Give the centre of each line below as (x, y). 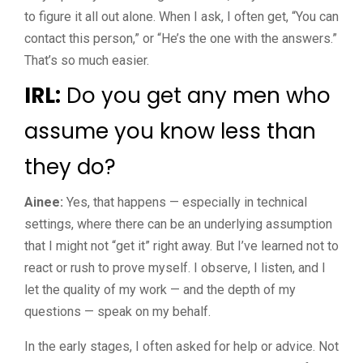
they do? (70, 167)
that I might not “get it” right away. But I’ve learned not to (181, 246)
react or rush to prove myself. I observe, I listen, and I (175, 267)
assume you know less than (170, 131)
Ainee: (44, 202)
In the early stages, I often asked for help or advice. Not (181, 346)
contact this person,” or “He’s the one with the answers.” (181, 38)
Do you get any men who (196, 95)
